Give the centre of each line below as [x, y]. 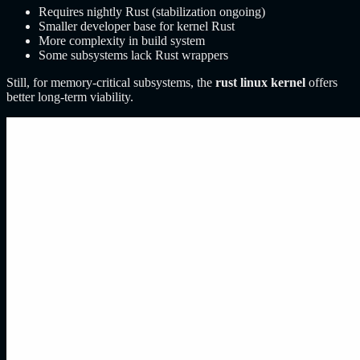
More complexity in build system [122, 40]
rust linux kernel [260, 82]
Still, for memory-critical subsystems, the [111, 82]
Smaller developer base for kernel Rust [137, 26]
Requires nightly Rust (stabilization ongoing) [152, 11]
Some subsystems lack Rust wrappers [133, 55]
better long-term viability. [70, 96]
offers [321, 82]
